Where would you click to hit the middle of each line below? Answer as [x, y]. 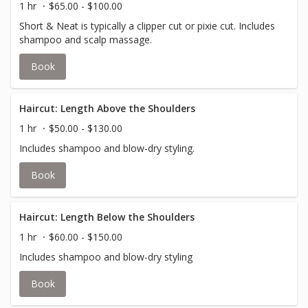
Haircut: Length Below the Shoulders [107, 217]
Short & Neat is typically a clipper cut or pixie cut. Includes [147, 26]
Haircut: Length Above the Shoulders [107, 108]
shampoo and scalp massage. [86, 40]
